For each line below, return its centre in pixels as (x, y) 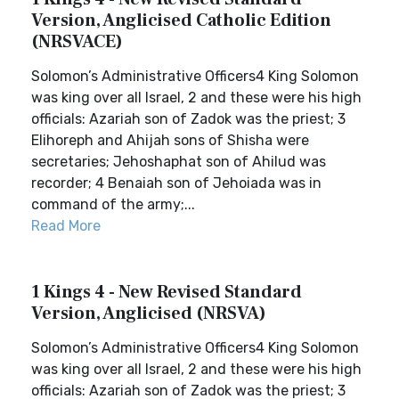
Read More (66, 226)
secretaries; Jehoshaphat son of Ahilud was (179, 162)
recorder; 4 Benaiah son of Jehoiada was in (176, 183)
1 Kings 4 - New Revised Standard (167, 292)
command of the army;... (113, 204)
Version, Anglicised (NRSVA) (149, 313)
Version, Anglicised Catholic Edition (181, 20)
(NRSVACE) (77, 42)
